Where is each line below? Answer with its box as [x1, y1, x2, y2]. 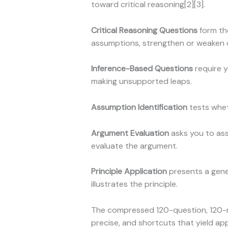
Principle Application [91, 166, 167, 177]
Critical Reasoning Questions [91, 24, 197, 36]
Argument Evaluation [91, 127, 169, 138]
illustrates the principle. [91, 179, 178, 190]
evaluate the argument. [91, 140, 178, 151]
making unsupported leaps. [91, 76, 192, 87]
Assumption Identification [91, 102, 187, 113]
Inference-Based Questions [91, 63, 193, 74]
